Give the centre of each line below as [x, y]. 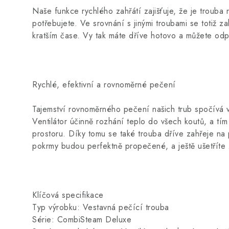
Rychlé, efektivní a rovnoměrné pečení [104, 85]
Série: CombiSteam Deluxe [82, 220]
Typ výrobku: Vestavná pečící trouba [101, 207]
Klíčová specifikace [68, 195]
